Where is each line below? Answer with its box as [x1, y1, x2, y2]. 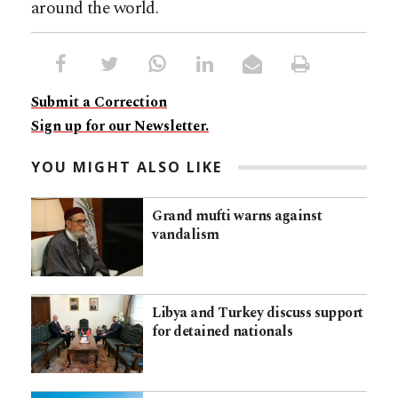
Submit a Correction [31, 92, 167, 114]
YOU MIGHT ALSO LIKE [31, 157, 223, 178]
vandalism [152, 224, 219, 246]
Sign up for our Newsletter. [31, 115, 209, 138]
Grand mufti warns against [152, 205, 322, 227]
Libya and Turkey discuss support [152, 302, 363, 324]
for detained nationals [152, 321, 293, 343]
